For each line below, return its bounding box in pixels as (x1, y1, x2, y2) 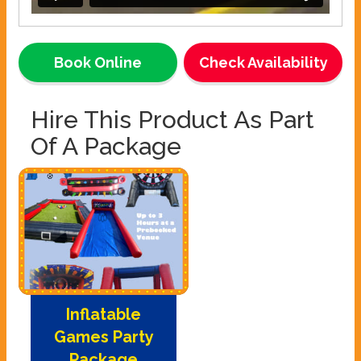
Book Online (53, 53, 142, 71)
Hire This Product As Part (31, 105, 314, 134)
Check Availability (198, 53, 328, 71)
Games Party (53, 327, 154, 347)
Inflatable (66, 305, 141, 325)
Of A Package (31, 131, 181, 160)
